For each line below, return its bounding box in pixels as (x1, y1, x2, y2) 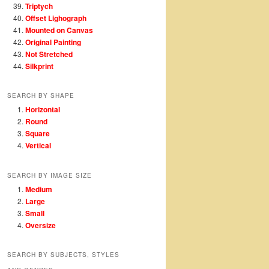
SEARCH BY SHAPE (7, 91, 74, 100)
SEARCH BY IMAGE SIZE (7, 171, 92, 180)
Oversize (25, 219, 56, 231)
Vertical (25, 140, 51, 151)
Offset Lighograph (25, 12, 86, 23)
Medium (25, 183, 52, 195)
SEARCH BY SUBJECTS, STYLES (7, 250, 119, 259)
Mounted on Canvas (25, 24, 93, 35)
